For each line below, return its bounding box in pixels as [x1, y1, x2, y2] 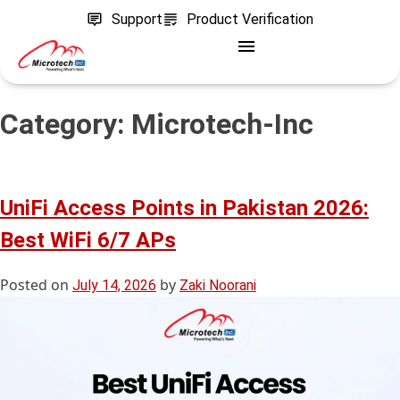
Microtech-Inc [131, 107, 313, 142]
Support [111, 11, 162, 28]
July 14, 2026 [72, 276, 156, 294]
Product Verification [187, 11, 313, 28]
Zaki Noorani [179, 276, 256, 294]
